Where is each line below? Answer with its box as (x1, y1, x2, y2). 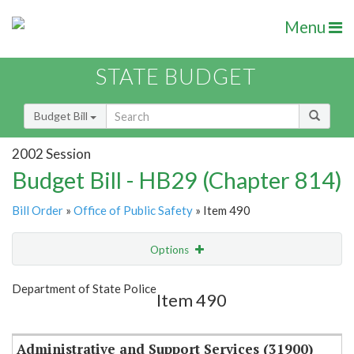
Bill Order (12, 203, 63, 218)
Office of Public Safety (73, 203, 193, 218)
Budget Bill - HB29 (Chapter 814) (12, 166, 342, 194)
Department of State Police (12, 281, 156, 296)
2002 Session (12, 145, 91, 162)
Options (150, 243, 191, 257)
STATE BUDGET (96, 63, 256, 90)
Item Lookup (16, 308, 78, 322)
